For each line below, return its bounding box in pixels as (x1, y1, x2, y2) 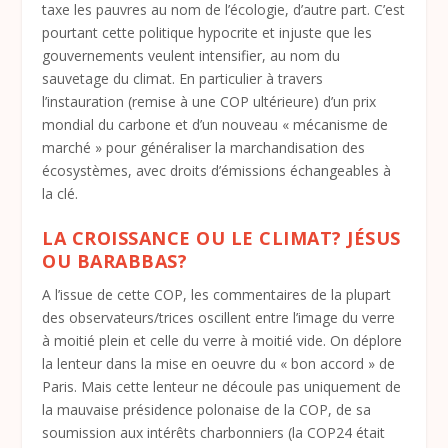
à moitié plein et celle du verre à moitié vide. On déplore (42, 331, 403, 351)
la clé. (42, 183, 79, 203)
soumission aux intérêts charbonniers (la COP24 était (42, 423, 386, 443)
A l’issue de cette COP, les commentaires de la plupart (42, 285, 392, 305)
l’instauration (42, 91, 129, 111)
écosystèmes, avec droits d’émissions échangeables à (42, 160, 392, 180)
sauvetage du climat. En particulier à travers (42, 68, 324, 88)
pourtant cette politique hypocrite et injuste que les (42, 22, 373, 42)
